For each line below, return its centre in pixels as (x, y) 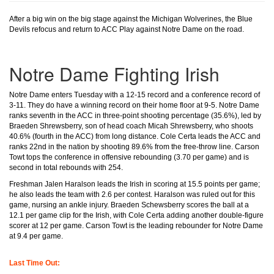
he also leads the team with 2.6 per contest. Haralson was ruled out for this (132, 194)
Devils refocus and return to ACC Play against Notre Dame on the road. (127, 29)
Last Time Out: (35, 263)
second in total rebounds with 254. (66, 168)
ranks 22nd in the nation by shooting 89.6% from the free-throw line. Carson (134, 147)
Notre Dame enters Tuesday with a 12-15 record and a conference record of (135, 95)
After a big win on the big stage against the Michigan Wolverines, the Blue (131, 19)
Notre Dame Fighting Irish (114, 74)
